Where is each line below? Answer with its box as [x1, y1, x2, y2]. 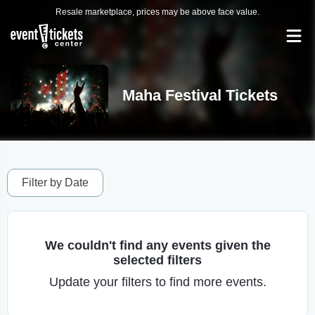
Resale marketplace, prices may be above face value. [56, 7, 259, 17]
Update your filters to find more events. [49, 275, 266, 289]
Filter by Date [22, 176, 89, 188]
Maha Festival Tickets [122, 86, 278, 104]
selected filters [113, 253, 202, 267]
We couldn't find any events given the [44, 238, 271, 252]
